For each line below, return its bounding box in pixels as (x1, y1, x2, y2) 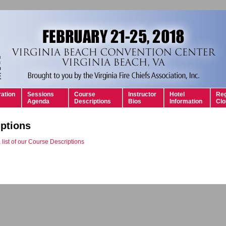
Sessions (27, 91, 54, 98)
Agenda (27, 98, 49, 105)
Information (169, 98, 202, 105)
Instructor (128, 91, 156, 98)
